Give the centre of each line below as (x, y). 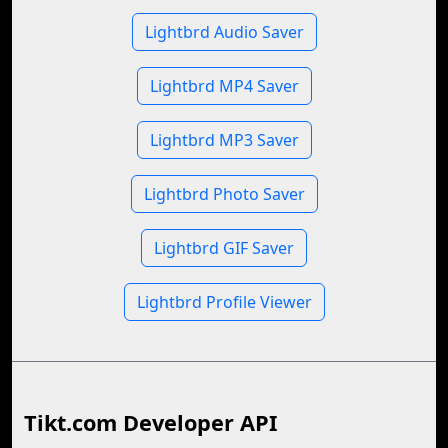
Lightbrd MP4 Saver (224, 86)
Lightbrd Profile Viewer (224, 302)
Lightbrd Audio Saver (224, 32)
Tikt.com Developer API (150, 422)
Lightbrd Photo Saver (224, 194)
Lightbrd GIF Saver (224, 248)
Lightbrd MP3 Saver (224, 140)
